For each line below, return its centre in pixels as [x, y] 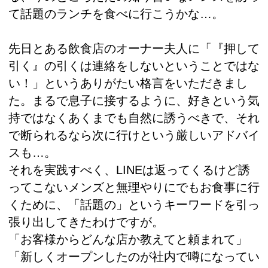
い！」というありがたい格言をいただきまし [128, 83]
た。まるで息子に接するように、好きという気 [134, 101]
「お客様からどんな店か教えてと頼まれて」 [128, 240]
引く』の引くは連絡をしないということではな [134, 66]
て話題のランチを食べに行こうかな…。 [116, 14]
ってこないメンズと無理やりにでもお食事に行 [134, 188]
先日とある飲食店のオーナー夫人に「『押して [134, 49]
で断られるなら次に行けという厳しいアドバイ [134, 135]
